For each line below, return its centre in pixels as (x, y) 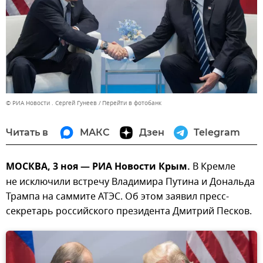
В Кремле (213, 166)
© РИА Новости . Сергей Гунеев (51, 103)
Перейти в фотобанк (132, 103)
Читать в (27, 132)
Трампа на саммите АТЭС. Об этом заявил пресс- (117, 196)
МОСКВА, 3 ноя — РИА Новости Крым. (98, 167)
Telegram (217, 132)
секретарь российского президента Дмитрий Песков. (129, 211)
